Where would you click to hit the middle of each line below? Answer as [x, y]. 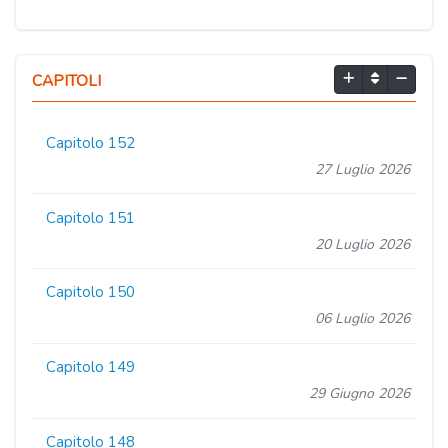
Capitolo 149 [91, 367]
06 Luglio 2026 [362, 319]
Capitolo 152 [91, 142]
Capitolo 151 [91, 217]
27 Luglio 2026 [362, 169]
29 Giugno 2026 [359, 394]
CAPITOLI [66, 80]
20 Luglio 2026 [362, 244]
